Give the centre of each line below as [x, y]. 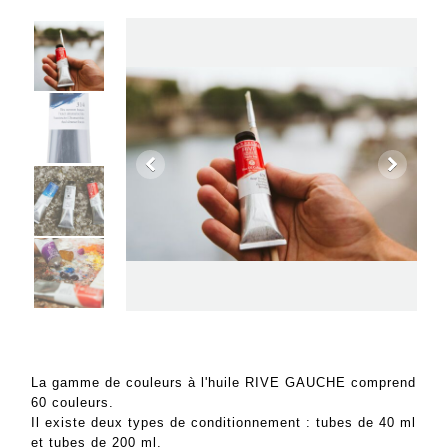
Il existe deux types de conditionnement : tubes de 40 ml [224, 422]
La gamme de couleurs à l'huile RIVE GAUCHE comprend [224, 382]
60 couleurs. [73, 402]
